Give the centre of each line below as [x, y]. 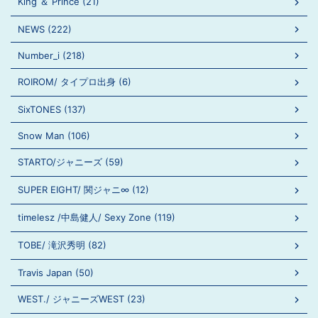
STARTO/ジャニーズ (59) [71, 162]
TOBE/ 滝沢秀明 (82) [62, 245]
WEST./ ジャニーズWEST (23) [82, 299]
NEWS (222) [45, 29]
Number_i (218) [51, 55]
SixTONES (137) [52, 109]
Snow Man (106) [54, 136]
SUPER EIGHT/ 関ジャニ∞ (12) [83, 190]
